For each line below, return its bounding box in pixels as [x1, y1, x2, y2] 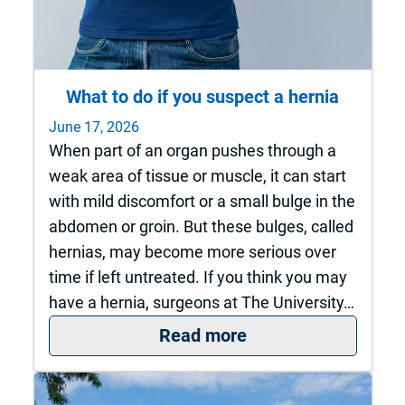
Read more [158, 325, 247, 347]
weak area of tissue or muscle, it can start [48, 165, 346, 185]
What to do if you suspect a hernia [66, 86, 339, 108]
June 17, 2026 [48, 118, 139, 136]
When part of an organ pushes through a [48, 140, 336, 160]
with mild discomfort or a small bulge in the [48, 191, 355, 211]
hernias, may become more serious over [48, 241, 336, 261]
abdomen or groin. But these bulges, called [48, 216, 353, 236]
